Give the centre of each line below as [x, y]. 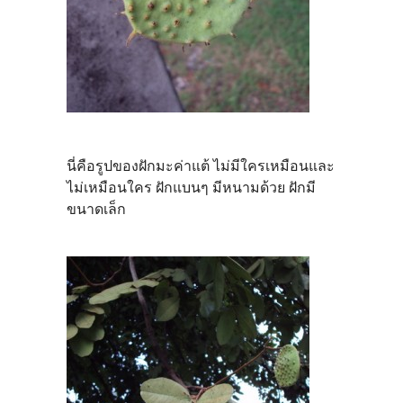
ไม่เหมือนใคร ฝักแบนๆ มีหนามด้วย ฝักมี [191, 187]
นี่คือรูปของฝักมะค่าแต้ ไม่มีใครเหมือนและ [201, 166]
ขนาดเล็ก [96, 209]
